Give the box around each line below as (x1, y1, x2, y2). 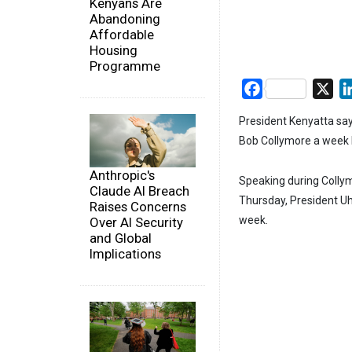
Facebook (262, 80, 317, 96)
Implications (90, 245, 161, 262)
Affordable (90, 27, 154, 43)
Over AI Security (90, 214, 183, 230)
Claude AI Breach (90, 182, 189, 199)
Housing (90, 42, 137, 59)
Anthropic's (90, 167, 155, 183)
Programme (90, 58, 160, 75)
